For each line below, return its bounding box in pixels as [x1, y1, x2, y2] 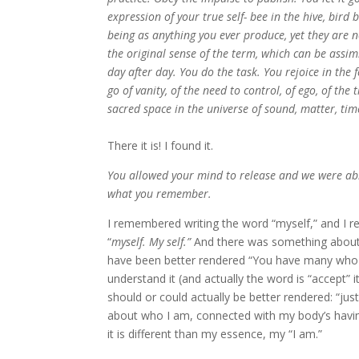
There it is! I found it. [107, 138, 214, 153]
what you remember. [107, 186, 212, 201]
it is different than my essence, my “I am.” [107, 326, 323, 341]
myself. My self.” [111, 234, 195, 249]
